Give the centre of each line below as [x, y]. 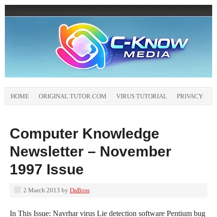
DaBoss [80, 190]
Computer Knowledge [85, 133]
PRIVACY [190, 96]
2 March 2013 [42, 190]
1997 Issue [47, 169]
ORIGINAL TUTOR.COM [73, 96]
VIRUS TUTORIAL [142, 96]
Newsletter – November [91, 151]
